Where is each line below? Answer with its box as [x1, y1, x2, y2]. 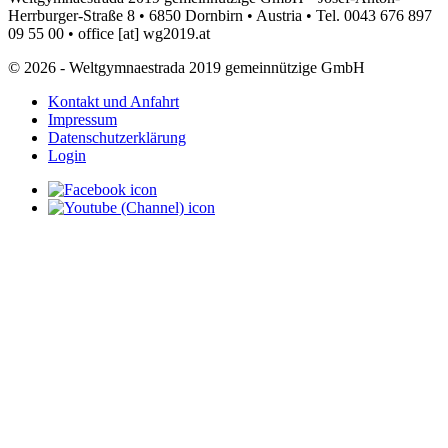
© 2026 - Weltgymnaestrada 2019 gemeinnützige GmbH [8, 59, 365, 77]
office [78, 25, 114, 43]
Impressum [48, 111, 117, 129]
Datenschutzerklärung [48, 129, 186, 147]
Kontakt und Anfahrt [48, 93, 179, 111]
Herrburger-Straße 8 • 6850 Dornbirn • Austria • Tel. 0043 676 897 [8, 7, 432, 25]
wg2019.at [143, 25, 210, 43]
